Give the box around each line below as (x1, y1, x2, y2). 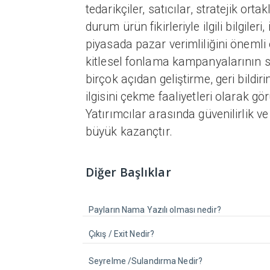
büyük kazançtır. (86, 125, 172, 139)
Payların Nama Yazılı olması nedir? (89, 205, 221, 215)
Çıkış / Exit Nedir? (89, 229, 155, 239)
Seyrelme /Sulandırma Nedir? (89, 256, 202, 266)
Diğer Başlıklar (86, 165, 171, 180)
